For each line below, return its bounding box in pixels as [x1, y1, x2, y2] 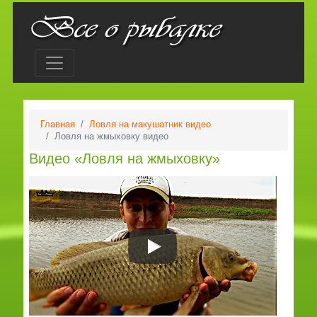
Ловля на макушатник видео [88, 119, 211, 129]
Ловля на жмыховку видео [54, 131, 168, 142]
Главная [40, 119, 75, 129]
